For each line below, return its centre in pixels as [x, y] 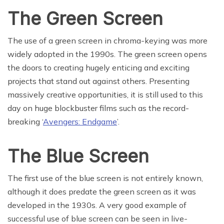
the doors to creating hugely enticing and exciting [98, 68]
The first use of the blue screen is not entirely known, [105, 178]
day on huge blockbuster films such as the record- [98, 108]
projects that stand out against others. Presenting [98, 81]
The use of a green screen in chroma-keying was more [107, 41]
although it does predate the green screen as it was [102, 192]
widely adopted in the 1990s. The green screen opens [107, 54]
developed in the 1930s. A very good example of [97, 205]
